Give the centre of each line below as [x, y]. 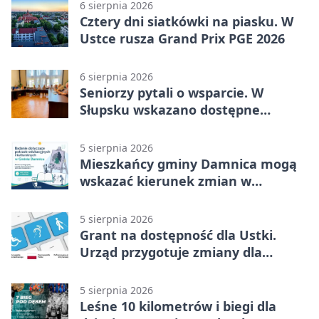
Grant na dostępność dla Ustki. [178, 235]
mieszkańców [123, 270]
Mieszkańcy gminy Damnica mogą [188, 164]
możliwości [114, 127]
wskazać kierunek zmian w [166, 181]
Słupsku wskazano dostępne [170, 110]
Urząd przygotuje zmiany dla [171, 252]
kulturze [107, 198]
